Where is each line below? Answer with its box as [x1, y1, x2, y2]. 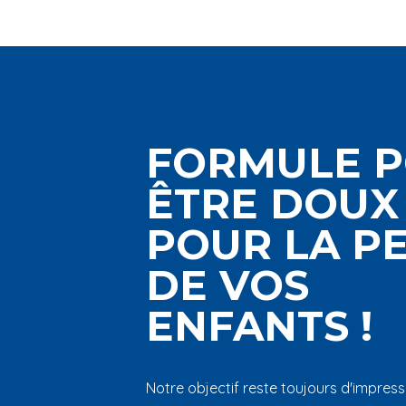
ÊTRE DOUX [145, 179, 399, 228]
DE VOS [145, 260, 309, 310]
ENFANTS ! [145, 301, 372, 351]
